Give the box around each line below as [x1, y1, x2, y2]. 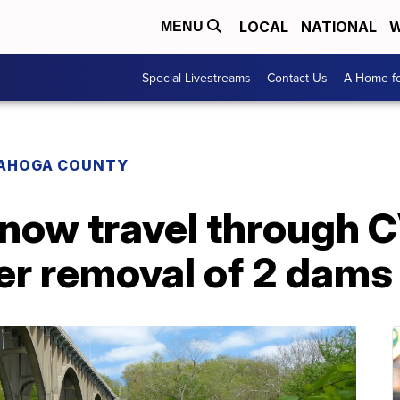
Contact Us [267, 68, 328, 87]
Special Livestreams [142, 68, 251, 87]
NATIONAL [301, 18, 377, 36]
